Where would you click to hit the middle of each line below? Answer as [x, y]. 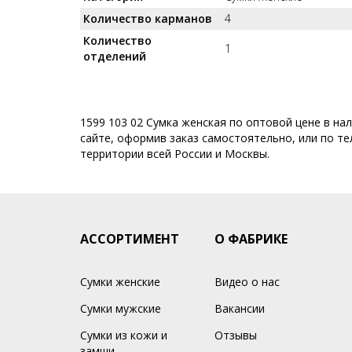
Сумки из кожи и [124, 335]
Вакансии [239, 308]
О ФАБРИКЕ [251, 239]
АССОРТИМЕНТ [130, 239]
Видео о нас [247, 282]
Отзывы [235, 335]
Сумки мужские [121, 308]
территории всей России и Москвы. [175, 154]
